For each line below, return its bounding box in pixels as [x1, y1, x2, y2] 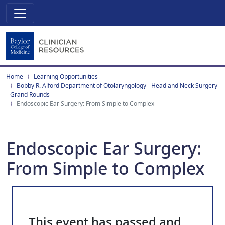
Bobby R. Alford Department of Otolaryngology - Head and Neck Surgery [17, 81, 217, 90]
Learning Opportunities [34, 72, 98, 81]
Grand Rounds [10, 90, 50, 99]
